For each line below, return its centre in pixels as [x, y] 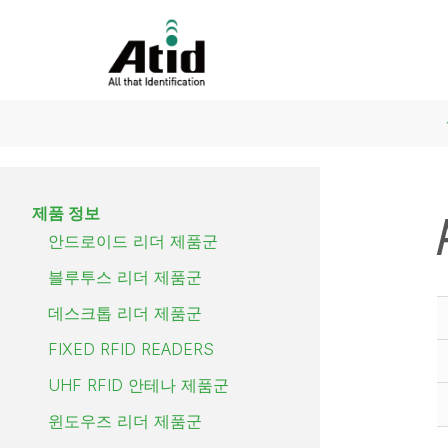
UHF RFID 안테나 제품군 [138, 385]
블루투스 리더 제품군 [125, 277]
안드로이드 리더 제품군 [133, 241]
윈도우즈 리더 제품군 [125, 421]
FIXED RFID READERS [131, 349]
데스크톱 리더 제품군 [125, 313]
